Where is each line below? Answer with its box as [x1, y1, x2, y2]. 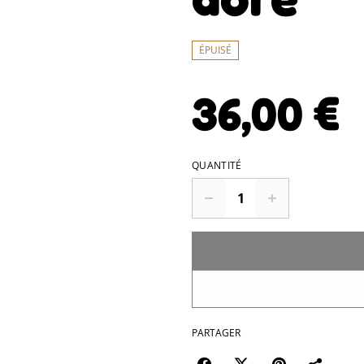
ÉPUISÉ [199, 43, 232, 57]
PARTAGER [192, 326, 240, 340]
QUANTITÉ [192, 158, 242, 172]
